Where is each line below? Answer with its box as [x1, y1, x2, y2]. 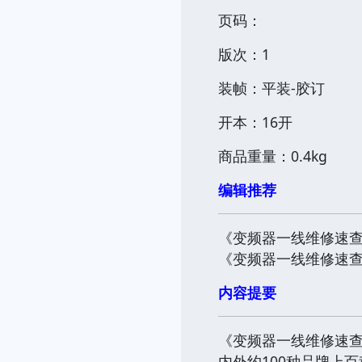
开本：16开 [218, 112, 293, 132]
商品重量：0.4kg [218, 145, 327, 166]
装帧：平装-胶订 [218, 78, 325, 98]
